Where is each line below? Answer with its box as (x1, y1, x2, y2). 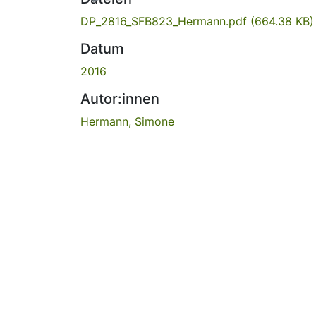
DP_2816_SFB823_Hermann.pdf (80, 13, 250, 28)
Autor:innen (80, 90, 159, 107)
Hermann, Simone (80, 114, 174, 128)
